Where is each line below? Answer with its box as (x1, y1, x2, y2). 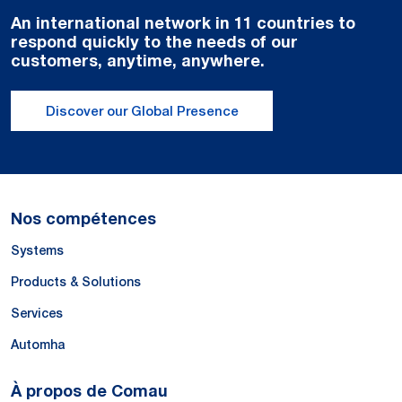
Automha (11, 336, 66, 352)
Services (11, 305, 63, 320)
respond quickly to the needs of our (11, 31, 298, 52)
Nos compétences (11, 208, 156, 229)
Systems (11, 242, 64, 258)
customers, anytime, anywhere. (11, 50, 265, 71)
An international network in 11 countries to (11, 13, 355, 33)
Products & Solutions (11, 274, 141, 289)
